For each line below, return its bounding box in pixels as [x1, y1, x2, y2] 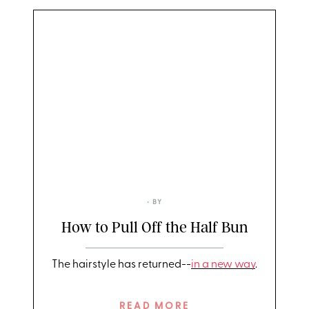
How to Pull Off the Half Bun [61, 218, 248, 237]
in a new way [191, 259, 255, 270]
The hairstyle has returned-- [52, 259, 191, 270]
